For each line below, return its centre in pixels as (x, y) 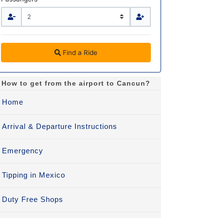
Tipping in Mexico (34, 175)
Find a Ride (80, 53)
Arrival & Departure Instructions (60, 127)
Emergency (23, 151)
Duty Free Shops (33, 200)
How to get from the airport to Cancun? (76, 83)
